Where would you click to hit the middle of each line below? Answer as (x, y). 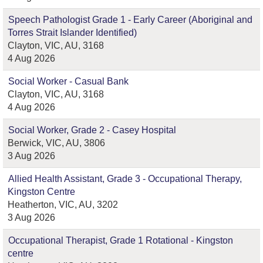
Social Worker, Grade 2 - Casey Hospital (92, 130)
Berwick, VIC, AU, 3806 (56, 143)
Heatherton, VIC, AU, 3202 (63, 205)
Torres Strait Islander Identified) (72, 33)
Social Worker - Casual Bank (68, 81)
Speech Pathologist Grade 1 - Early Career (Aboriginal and (130, 20)
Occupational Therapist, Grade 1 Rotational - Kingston (121, 240)
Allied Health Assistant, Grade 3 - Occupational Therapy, (125, 179)
